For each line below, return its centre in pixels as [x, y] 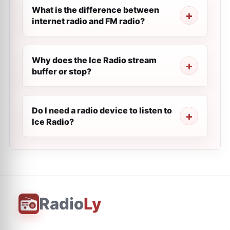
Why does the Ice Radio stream [94, 60]
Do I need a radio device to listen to [102, 110]
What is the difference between [95, 10]
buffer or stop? [62, 71]
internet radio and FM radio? [88, 21]
